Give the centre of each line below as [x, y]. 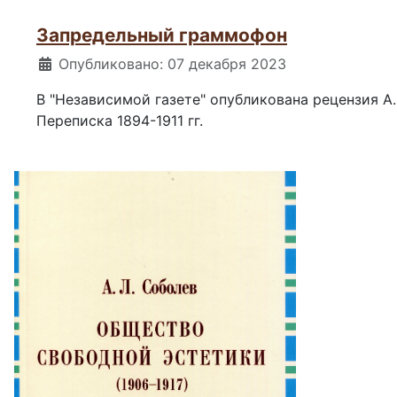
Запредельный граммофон [162, 35]
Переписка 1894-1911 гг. [122, 121]
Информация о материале [129, 63]
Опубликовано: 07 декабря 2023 [172, 64]
